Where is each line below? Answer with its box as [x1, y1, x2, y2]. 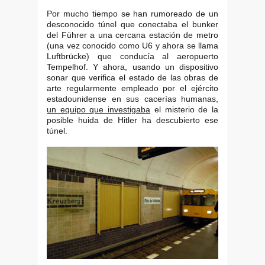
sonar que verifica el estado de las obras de [47, 73, 218, 83]
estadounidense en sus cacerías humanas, [47, 94, 218, 104]
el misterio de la [150, 105, 219, 115]
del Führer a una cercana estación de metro [47, 30, 218, 40]
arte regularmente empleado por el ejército [47, 83, 218, 93]
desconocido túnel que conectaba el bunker [47, 20, 218, 30]
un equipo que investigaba [47, 105, 151, 115]
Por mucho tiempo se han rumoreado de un [47, 9, 218, 19]
